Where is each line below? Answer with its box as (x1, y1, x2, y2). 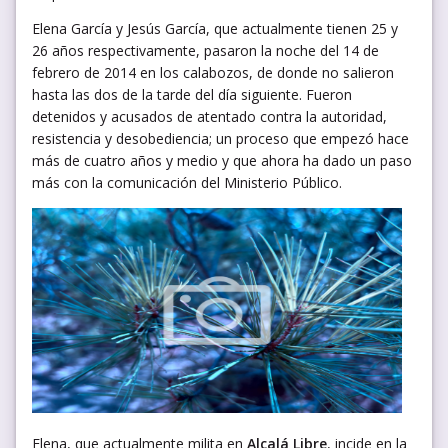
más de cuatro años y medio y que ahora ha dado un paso (32, 150, 412, 170)
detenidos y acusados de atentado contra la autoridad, (32, 106, 387, 126)
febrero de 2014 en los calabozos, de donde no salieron (32, 62, 394, 82)
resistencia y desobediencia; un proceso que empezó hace (32, 128, 409, 148)
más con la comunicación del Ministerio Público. (32, 172, 342, 192)
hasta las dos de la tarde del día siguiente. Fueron (32, 84, 352, 104)
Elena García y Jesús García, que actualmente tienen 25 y (32, 18, 398, 38)
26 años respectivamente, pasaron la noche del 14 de (32, 40, 379, 60)
